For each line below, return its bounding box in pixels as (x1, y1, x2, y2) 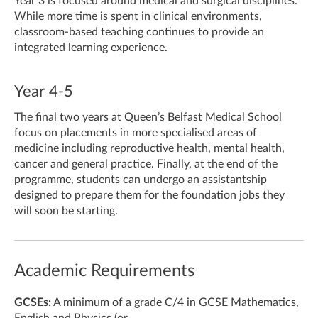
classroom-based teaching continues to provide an (14, 26, 264, 38)
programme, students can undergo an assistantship (14, 174, 267, 185)
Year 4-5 (14, 84, 73, 99)
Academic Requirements (14, 263, 194, 280)
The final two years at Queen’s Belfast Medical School (14, 111, 282, 123)
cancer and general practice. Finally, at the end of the (14, 158, 278, 170)
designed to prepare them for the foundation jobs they (14, 190, 285, 201)
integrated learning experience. (14, 42, 168, 53)
